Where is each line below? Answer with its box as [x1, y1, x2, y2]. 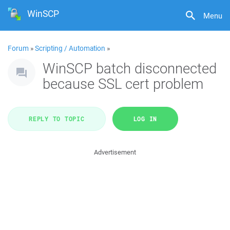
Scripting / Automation [35, 44, 105, 53]
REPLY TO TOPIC [29, 114, 85, 123]
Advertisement [94, 148, 136, 157]
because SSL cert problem [43, 74, 203, 93]
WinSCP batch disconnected [43, 59, 217, 78]
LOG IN [133, 114, 157, 123]
